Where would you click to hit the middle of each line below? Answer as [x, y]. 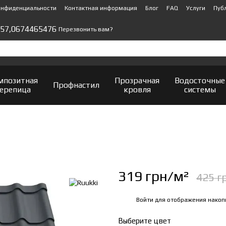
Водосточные [200, 80]
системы [200, 90]
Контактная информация [101, 8]
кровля [137, 90]
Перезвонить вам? [86, 30]
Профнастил [76, 85]
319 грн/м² [153, 176]
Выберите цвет [145, 221]
